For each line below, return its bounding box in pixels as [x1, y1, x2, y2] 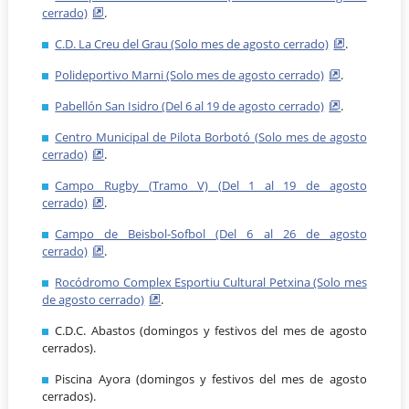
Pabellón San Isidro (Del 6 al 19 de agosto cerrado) [55, 98, 325, 115]
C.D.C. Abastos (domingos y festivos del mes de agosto [55, 322, 367, 340]
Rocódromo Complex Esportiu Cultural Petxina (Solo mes [55, 274, 367, 291]
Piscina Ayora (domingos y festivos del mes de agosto [55, 371, 367, 388]
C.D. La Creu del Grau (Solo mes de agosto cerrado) [55, 36, 330, 53]
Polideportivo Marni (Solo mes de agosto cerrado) [55, 67, 325, 84]
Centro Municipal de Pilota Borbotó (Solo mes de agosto [55, 129, 367, 146]
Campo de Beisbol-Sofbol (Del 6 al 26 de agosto [55, 225, 367, 243]
